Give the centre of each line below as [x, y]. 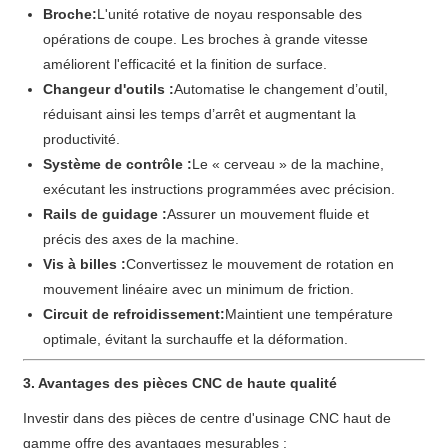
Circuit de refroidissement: [134, 313]
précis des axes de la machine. [141, 238]
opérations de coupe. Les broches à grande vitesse [206, 38]
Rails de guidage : [105, 213]
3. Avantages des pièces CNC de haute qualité [180, 382]
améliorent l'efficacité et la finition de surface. [185, 63]
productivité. [82, 138]
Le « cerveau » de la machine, [288, 163]
